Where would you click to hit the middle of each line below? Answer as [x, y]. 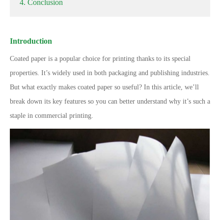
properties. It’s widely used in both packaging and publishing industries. [110, 73]
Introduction [31, 41]
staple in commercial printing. [52, 116]
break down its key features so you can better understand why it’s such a [110, 101]
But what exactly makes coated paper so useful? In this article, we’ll [104, 87]
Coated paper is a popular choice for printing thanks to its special [100, 59]
